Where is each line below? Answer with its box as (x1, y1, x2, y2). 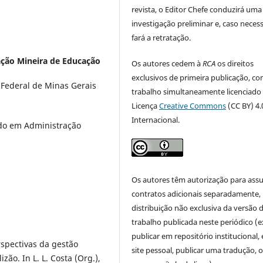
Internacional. (131, 114, 180, 126)
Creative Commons (159, 100, 227, 112)
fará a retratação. (131, 32, 191, 43)
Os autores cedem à (131, 58, 203, 69)
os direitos (215, 58, 254, 69)
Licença (131, 100, 160, 112)
